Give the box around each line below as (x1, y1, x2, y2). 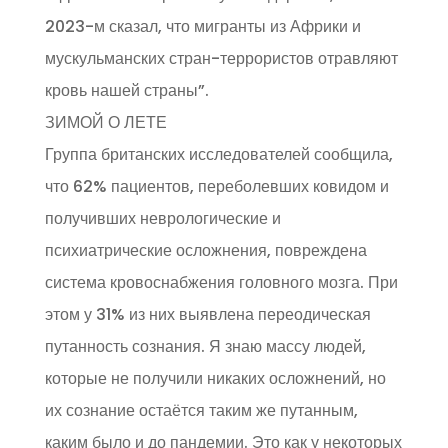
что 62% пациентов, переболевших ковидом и (44, 175, 389, 199)
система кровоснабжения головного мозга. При (44, 271, 398, 295)
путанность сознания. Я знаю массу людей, (44, 335, 366, 359)
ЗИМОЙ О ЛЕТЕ (44, 111, 167, 135)
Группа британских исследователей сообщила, (44, 143, 393, 167)
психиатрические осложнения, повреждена (44, 239, 367, 263)
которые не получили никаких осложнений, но (44, 367, 386, 391)
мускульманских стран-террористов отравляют (44, 47, 398, 71)
